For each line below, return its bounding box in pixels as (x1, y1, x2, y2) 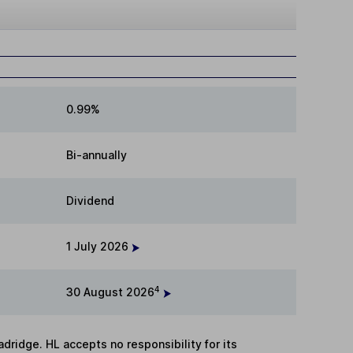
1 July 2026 (66, 240, 132, 254)
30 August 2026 (66, 285, 154, 299)
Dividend (66, 194, 114, 208)
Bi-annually (66, 148, 127, 162)
